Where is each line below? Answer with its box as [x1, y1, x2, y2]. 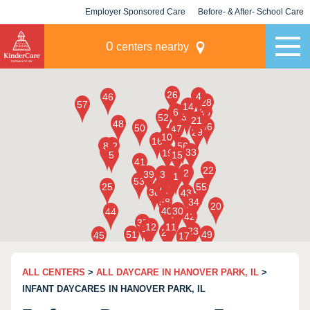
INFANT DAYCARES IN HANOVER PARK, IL [22, 284, 206, 294]
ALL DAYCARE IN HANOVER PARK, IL [96, 267, 259, 277]
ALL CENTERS [22, 267, 85, 277]
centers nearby [113, 41, 189, 53]
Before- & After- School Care [198, 7, 304, 17]
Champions [228, 31, 273, 41]
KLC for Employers [98, 31, 173, 41]
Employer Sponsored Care [85, 7, 185, 17]
